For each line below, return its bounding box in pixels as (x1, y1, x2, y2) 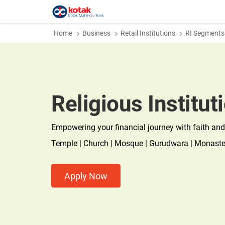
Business (82, 29, 110, 37)
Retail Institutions (121, 29, 175, 37)
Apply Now (64, 170, 107, 181)
